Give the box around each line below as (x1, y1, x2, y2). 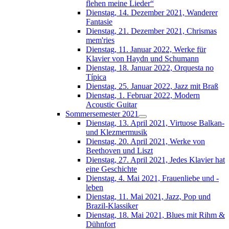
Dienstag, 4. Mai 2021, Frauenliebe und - (86, 173, 219, 182)
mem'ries (86, 35, 114, 44)
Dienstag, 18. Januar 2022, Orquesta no (86, 63, 214, 72)
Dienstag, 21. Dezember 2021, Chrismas (86, 26, 217, 35)
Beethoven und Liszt (86, 146, 153, 155)
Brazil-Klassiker (86, 201, 138, 210)
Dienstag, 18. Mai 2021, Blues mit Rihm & (86, 210, 225, 219)
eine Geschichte (86, 164, 137, 173)
